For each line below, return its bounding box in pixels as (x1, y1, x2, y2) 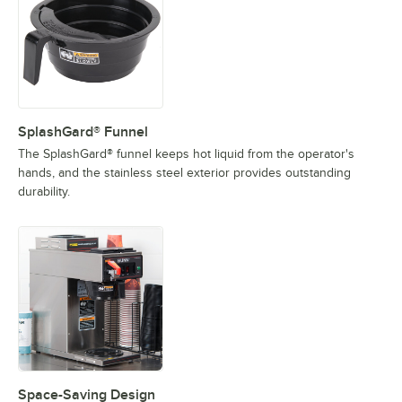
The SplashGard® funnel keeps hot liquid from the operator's (18, 146, 354, 161)
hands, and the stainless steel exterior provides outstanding (18, 165, 351, 179)
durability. (18, 184, 70, 198)
